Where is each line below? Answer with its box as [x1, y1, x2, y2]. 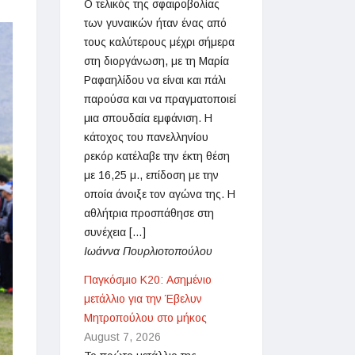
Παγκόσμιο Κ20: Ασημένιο [84, 273, 212, 286]
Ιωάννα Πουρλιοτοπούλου [84, 245, 212, 258]
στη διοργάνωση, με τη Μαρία [84, 55, 229, 67]
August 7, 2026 [84, 330, 161, 343]
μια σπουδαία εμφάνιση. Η [84, 112, 212, 124]
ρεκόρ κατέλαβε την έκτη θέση [84, 150, 230, 162]
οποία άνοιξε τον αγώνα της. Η [84, 188, 235, 200]
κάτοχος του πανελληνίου [84, 131, 208, 143]
